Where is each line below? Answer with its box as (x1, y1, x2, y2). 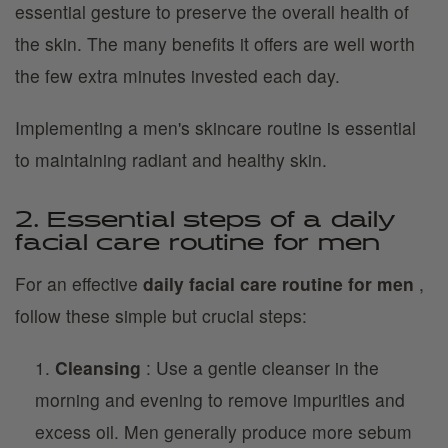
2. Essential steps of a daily (15, 210, 395, 232)
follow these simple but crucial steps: (15, 303, 307, 328)
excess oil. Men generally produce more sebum (35, 419, 412, 444)
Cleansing (55, 355, 141, 380)
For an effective (15, 271, 143, 296)
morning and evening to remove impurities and (35, 387, 405, 412)
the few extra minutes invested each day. (15, 63, 340, 88)
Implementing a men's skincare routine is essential (15, 115, 416, 140)
